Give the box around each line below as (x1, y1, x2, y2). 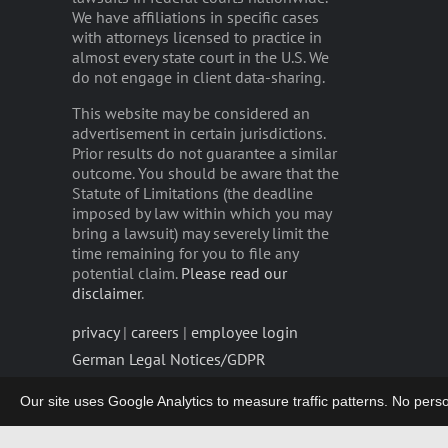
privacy (72, 322, 119, 343)
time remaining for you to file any (72, 243, 298, 264)
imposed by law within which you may (72, 203, 331, 224)
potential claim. (72, 263, 181, 284)
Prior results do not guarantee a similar (72, 143, 337, 164)
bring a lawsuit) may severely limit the (72, 223, 329, 244)
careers (131, 322, 179, 343)
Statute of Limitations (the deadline (72, 183, 313, 204)
